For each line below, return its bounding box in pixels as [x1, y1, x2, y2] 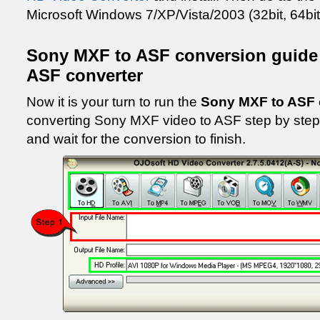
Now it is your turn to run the [26, 94, 201, 109]
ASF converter [26, 66, 143, 85]
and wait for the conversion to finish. [26, 131, 246, 146]
